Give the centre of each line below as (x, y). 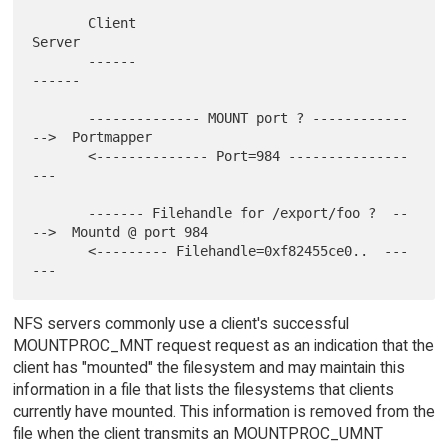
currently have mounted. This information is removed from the (223, 411)
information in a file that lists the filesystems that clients (203, 389)
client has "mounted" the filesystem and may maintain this (208, 367)
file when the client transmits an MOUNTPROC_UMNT (197, 433)
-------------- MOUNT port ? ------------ (60, 118)
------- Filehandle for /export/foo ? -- (60, 213)
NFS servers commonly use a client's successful (180, 323)
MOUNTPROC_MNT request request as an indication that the (223, 345)
